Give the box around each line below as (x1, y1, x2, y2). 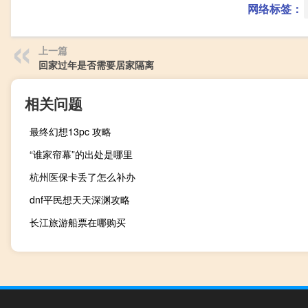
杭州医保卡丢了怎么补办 (30, 170, 135, 184)
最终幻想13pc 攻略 (30, 124, 111, 138)
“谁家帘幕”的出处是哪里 (30, 147, 133, 161)
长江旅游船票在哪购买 (30, 215, 126, 229)
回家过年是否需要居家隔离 (38, 58, 154, 71)
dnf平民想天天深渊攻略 (30, 192, 130, 206)
